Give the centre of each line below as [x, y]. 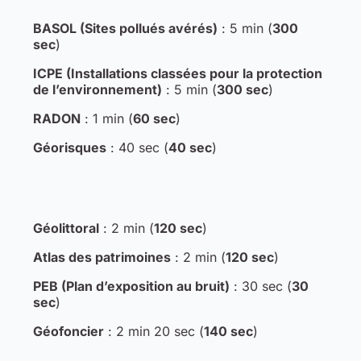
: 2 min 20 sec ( [154, 331]
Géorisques [69, 147]
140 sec [228, 331]
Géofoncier [68, 331]
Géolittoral [66, 228]
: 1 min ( [106, 118]
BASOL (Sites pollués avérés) [125, 28]
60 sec [154, 118]
